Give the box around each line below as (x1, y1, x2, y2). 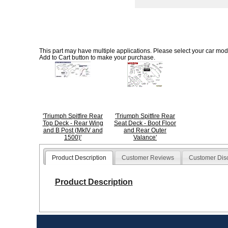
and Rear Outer (124, 127, 166, 134)
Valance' (133, 134, 157, 141)
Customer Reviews (121, 154, 174, 162)
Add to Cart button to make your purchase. (39, 54, 155, 61)
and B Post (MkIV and (43, 127, 103, 134)
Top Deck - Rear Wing (42, 120, 103, 127)
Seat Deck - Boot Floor (114, 120, 176, 127)
